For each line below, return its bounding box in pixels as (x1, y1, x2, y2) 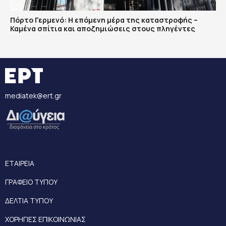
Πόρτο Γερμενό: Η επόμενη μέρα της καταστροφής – (10, 15, 198, 25)
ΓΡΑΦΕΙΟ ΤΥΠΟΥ (5, 177, 58, 187)
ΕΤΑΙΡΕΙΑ (5, 158, 34, 168)
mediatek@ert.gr (5, 91, 62, 101)
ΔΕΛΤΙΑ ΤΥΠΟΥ (5, 196, 53, 206)
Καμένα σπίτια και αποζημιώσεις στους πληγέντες (10, 24, 195, 34)
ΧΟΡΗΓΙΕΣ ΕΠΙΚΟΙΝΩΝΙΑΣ (5, 214, 86, 224)
